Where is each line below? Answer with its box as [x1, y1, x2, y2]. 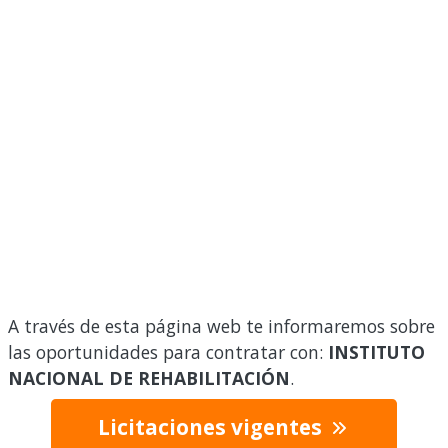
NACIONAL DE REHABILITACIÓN [8, 366, 290, 390]
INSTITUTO [328, 340, 425, 364]
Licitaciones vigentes [97, 412, 327, 441]
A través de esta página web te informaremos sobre [8, 314, 435, 338]
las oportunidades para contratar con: [8, 340, 328, 364]
